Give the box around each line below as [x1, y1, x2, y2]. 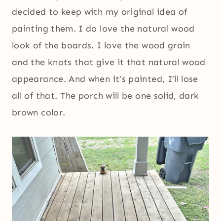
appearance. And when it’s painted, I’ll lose [12, 74, 198, 85]
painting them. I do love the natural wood [12, 23, 195, 35]
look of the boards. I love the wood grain [12, 40, 190, 51]
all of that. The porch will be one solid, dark [12, 90, 199, 102]
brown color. [12, 107, 66, 118]
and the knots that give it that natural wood [12, 57, 206, 68]
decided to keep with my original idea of [12, 6, 187, 18]
